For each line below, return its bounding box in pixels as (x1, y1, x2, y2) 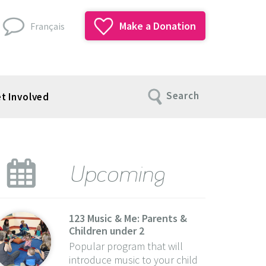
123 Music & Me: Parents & (68, 211, 187, 225)
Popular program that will (68, 239, 183, 253)
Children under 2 (68, 223, 144, 237)
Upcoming (68, 157, 164, 188)
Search (166, 89, 199, 103)
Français (30, 20, 65, 32)
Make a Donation (117, 19, 196, 33)
